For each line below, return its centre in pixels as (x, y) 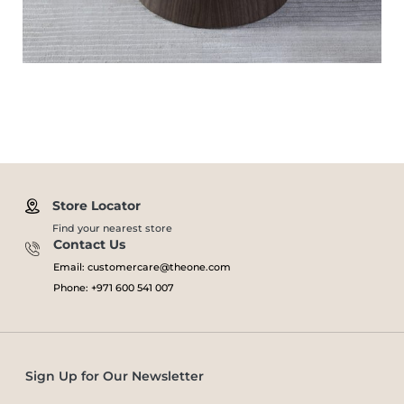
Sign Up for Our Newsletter (115, 376)
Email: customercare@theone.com (142, 266)
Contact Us (89, 244)
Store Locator (96, 205)
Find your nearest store (112, 228)
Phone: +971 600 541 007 (114, 287)
